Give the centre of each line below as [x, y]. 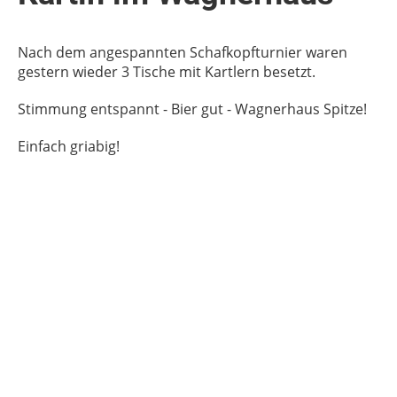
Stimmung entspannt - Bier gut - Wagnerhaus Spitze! [194, 109]
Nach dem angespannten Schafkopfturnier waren [183, 52]
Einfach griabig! [70, 146]
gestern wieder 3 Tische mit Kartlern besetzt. [167, 72]
